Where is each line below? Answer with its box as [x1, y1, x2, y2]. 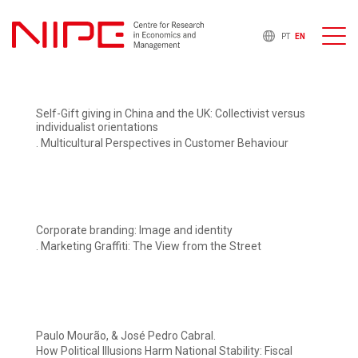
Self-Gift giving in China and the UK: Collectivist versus [36, 107, 305, 121]
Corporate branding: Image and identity [36, 224, 233, 237]
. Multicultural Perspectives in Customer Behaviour [36, 137, 288, 150]
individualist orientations [36, 121, 158, 134]
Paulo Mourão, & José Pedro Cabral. [36, 329, 216, 343]
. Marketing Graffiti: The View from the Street [36, 240, 261, 253]
